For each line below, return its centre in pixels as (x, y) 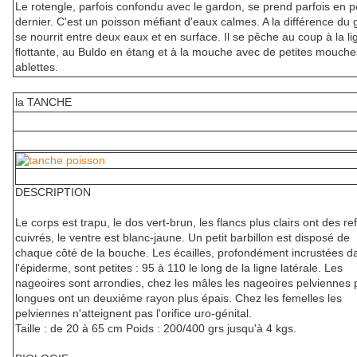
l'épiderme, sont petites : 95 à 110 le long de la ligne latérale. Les (179, 268)
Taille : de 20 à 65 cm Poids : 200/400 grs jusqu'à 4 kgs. (156, 329)
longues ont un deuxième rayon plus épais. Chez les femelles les (178, 298)
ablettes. (37, 67)
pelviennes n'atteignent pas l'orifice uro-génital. (133, 314)
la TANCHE (43, 102)
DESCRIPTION (53, 192)
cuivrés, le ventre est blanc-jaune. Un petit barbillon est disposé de (182, 238)
